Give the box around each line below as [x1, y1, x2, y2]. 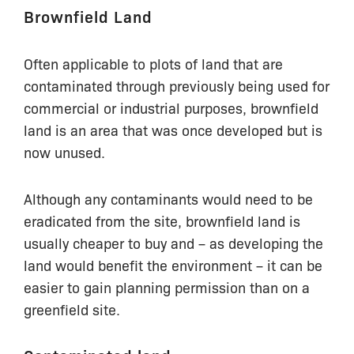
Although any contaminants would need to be [24, 188, 313, 208]
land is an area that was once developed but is [24, 119, 322, 139]
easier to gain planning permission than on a [24, 277, 310, 296]
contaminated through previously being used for [24, 75, 330, 95]
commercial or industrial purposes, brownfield [24, 97, 318, 117]
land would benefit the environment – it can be [24, 254, 322, 274]
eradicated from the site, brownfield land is [24, 210, 300, 230]
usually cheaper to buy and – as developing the [24, 232, 323, 252]
